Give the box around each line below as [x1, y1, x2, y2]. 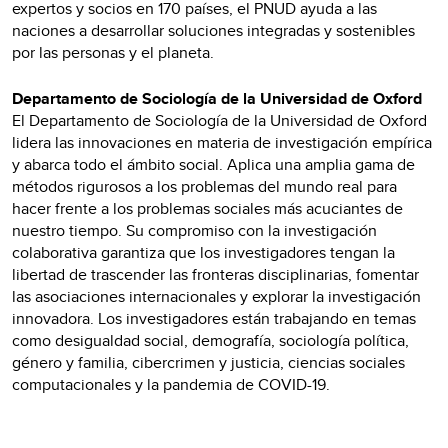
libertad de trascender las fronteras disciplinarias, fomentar [12, 262, 419, 286]
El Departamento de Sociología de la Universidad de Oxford [12, 108, 427, 132]
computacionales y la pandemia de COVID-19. [12, 372, 334, 396]
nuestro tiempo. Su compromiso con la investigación [12, 218, 377, 242]
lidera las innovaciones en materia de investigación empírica [12, 130, 432, 154]
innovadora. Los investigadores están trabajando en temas [12, 306, 416, 330]
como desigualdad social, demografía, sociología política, [12, 328, 409, 352]
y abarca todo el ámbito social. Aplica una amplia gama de [12, 152, 415, 176]
